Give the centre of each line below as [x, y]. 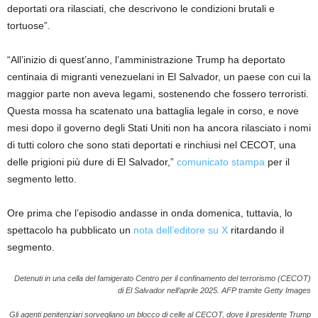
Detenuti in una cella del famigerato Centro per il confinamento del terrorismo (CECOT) [163, 278]
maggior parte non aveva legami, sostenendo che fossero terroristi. [158, 93]
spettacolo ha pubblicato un [70, 230]
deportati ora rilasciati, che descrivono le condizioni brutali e [141, 8]
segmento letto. [42, 179]
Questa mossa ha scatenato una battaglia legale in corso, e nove [153, 110]
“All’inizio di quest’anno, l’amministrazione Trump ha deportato [146, 59]
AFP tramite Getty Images [266, 290]
